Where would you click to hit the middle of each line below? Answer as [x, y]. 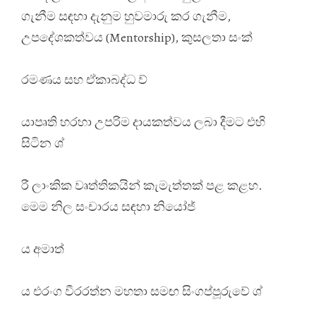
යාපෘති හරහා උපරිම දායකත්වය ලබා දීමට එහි [143, 122]
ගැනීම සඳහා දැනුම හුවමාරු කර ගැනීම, [126, 16]
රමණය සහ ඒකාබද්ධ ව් [84, 79]
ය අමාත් [43, 249]
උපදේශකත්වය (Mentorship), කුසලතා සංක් [137, 37]
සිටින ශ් [43, 143]
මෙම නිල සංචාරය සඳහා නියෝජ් [108, 206]
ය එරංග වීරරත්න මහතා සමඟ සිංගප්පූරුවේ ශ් [142, 291]
